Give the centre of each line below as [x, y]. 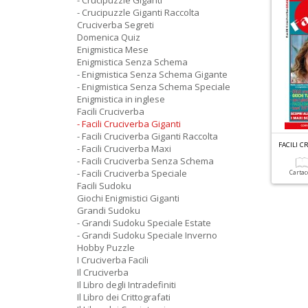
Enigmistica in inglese [121, 99]
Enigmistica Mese [113, 49]
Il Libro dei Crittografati [124, 297]
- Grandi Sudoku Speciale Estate [144, 223]
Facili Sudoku [104, 186]
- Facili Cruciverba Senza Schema [145, 161]
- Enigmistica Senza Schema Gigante [152, 74]
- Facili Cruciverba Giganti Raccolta [147, 136]
